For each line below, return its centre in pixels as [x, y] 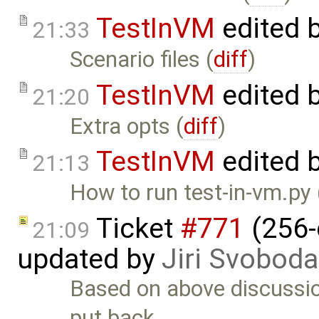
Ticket [135, 228]
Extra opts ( [127, 126]
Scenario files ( [142, 59]
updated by [89, 259]
